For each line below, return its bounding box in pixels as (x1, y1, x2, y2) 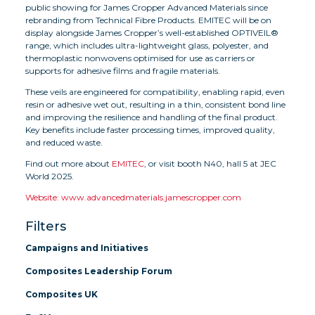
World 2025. (25, 170, 74, 181)
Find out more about (25, 157, 112, 169)
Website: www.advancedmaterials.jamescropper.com (25, 191, 241, 202)
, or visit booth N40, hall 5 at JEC (144, 157, 276, 169)
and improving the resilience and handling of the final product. (25, 111, 278, 122)
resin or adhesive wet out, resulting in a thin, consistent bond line (25, 98, 285, 110)
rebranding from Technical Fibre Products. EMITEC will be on (25, 14, 271, 25)
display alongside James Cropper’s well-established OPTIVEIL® (25, 27, 278, 38)
